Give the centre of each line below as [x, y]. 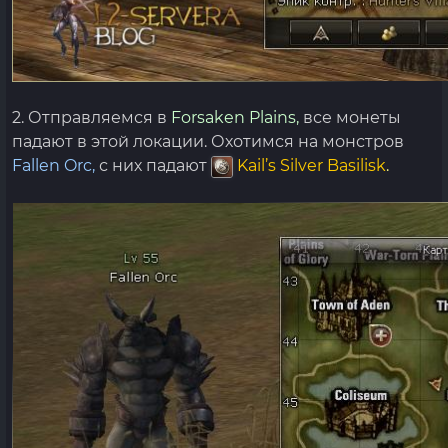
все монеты [350, 117]
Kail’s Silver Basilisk [311, 165]
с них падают [153, 165]
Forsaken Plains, [235, 117]
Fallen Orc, [53, 165]
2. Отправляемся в [91, 117]
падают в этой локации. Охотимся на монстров [208, 141]
